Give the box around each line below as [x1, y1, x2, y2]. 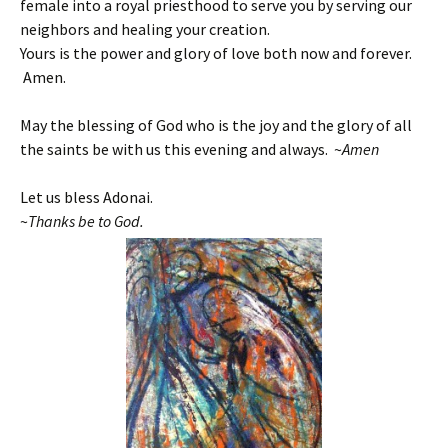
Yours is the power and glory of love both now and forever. [20, 43, 412, 63]
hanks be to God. [36, 211, 144, 231]
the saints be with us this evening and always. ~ [20, 139, 342, 159]
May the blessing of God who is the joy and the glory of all [20, 115, 412, 135]
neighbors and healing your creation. [20, 19, 270, 39]
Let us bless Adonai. [20, 187, 153, 207]
